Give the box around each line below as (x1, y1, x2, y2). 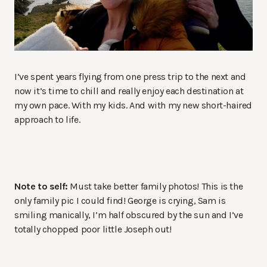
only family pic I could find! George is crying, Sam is (14, 194, 226, 206)
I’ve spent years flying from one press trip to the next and (14, 70, 246, 82)
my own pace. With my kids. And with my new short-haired (14, 99, 253, 111)
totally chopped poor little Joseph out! (14, 223, 172, 235)
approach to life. (14, 113, 80, 125)
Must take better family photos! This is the (67, 180, 243, 192)
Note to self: (14, 180, 68, 192)
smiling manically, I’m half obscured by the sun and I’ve (14, 209, 243, 221)
